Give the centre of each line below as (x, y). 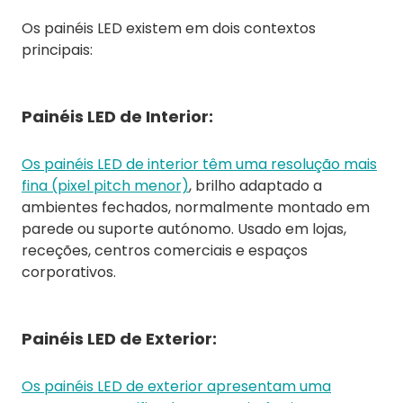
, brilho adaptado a (255, 186)
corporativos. (69, 273)
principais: (57, 50)
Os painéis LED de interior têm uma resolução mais (199, 165)
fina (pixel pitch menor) (105, 186)
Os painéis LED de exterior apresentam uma (176, 387)
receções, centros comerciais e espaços (165, 251)
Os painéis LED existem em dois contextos (169, 29)
